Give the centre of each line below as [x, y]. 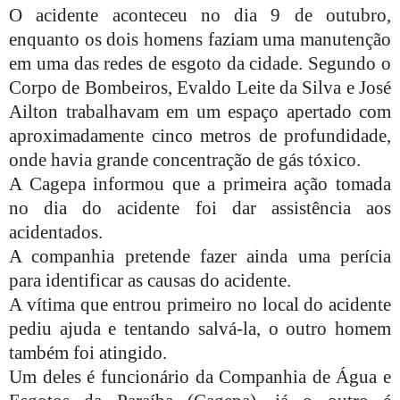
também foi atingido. [88, 352]
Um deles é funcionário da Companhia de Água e [200, 376]
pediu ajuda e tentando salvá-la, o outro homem [200, 328]
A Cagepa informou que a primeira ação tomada [200, 183]
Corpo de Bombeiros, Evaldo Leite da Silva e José [200, 87]
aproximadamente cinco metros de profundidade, [200, 135]
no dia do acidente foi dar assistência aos [200, 208]
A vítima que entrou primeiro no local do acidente [200, 304]
